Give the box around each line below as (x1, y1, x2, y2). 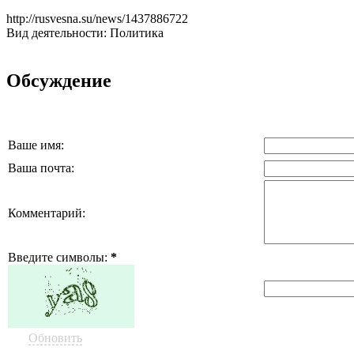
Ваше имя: (8, 137, 64, 152)
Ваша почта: (8, 160, 74, 175)
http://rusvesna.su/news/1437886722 (6, 11, 188, 25)
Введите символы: (8, 250, 111, 264)
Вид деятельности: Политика (6, 25, 164, 40)
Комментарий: (8, 205, 85, 220)
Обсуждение (6, 70, 111, 91)
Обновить (28, 330, 82, 345)
